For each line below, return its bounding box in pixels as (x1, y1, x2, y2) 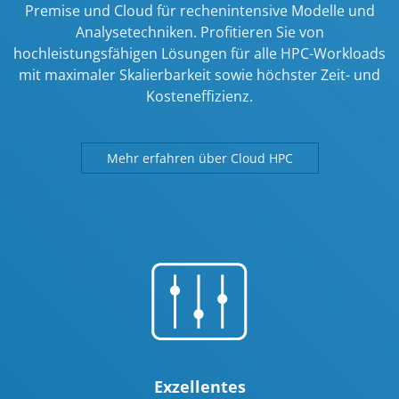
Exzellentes (153, 376, 246, 397)
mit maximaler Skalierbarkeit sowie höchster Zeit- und (19, 65, 380, 85)
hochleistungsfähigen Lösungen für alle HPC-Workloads (13, 44, 386, 63)
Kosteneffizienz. (146, 86, 253, 106)
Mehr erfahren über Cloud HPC (102, 150, 293, 167)
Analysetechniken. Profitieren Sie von (75, 22, 324, 42)
